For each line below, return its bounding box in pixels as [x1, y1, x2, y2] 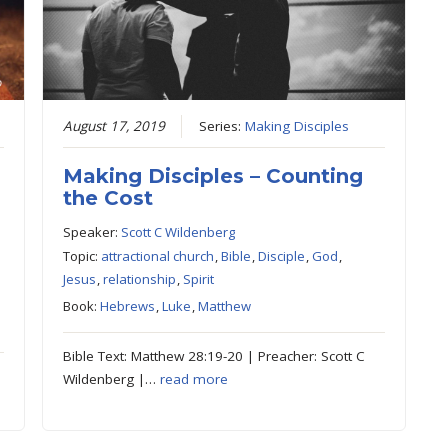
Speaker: [62, 222, 121, 241]
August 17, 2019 [62, 116, 165, 135]
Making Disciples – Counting [62, 163, 363, 188]
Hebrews [99, 296, 155, 315]
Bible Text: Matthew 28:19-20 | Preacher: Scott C [62, 346, 365, 365]
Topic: [62, 246, 101, 265]
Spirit [182, 269, 214, 288]
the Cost [62, 185, 153, 210]
